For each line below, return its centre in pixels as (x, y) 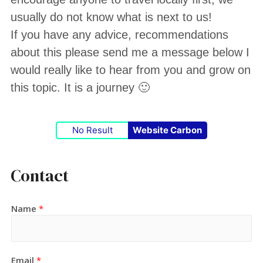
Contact (40, 175)
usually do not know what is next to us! (113, 17)
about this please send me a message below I (130, 52)
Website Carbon (167, 130)
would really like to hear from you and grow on (131, 70)
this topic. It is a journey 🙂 (80, 87)
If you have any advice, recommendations (120, 35)
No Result (92, 130)
